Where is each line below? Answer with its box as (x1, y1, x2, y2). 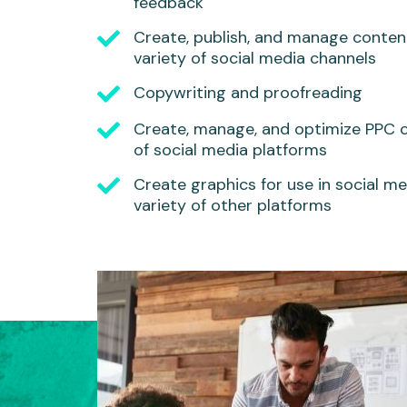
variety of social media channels (134, 47, 376, 69)
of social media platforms (134, 139, 327, 161)
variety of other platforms (134, 194, 332, 216)
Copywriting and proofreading (134, 82, 362, 104)
